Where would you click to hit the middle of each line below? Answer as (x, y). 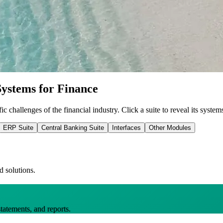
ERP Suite (18, 127)
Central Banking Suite (73, 127)
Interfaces (126, 127)
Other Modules (170, 127)
